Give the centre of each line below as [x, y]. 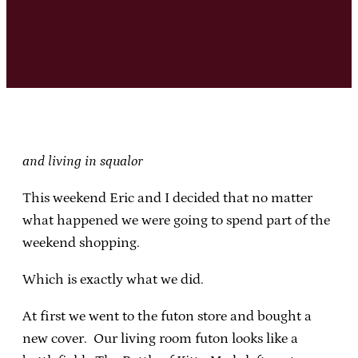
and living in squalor [83, 161]
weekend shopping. [81, 243]
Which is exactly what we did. [113, 279]
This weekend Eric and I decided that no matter [167, 198]
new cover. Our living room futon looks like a [160, 338]
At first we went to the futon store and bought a [167, 316]
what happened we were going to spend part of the [176, 220]
